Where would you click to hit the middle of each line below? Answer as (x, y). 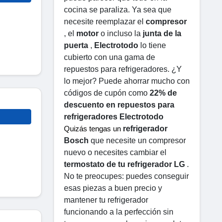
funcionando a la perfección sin (119, 212)
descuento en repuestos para (119, 105)
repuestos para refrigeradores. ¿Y (123, 69)
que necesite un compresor (137, 140)
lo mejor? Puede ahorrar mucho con (127, 81)
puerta (76, 45)
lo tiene (152, 45)
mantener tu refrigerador (106, 200)
